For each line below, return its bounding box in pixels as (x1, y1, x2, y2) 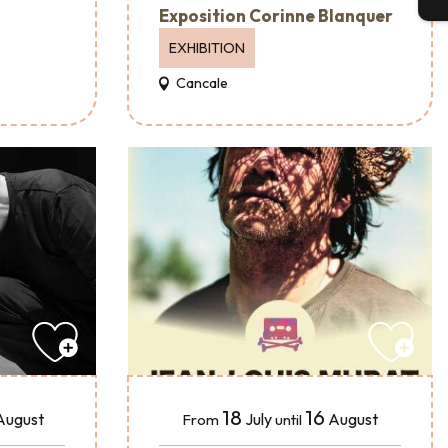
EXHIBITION (169, 38, 245, 57)
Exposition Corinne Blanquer (159, 4, 393, 26)
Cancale (173, 73, 228, 92)
